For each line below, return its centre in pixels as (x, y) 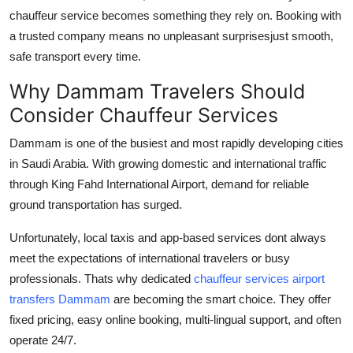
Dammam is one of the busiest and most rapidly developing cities (176, 143)
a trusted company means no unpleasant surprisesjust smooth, (171, 36)
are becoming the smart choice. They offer (221, 299)
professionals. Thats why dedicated (102, 279)
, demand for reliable (257, 184)
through (30, 184)
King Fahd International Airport (128, 184)
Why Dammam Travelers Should (158, 92)
